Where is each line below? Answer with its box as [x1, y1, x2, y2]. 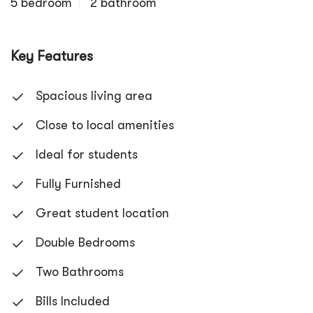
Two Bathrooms [32, 265, 124, 279]
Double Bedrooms [32, 235, 135, 249]
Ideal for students [32, 147, 138, 161]
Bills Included [32, 294, 110, 308]
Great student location [32, 206, 169, 220]
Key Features [10, 48, 93, 64]
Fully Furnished [32, 177, 121, 191]
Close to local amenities [32, 118, 174, 132]
